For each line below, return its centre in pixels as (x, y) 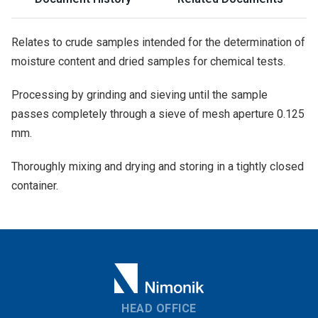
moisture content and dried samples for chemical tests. (148, 61)
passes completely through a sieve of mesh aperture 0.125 (158, 114)
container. (35, 186)
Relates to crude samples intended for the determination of (158, 42)
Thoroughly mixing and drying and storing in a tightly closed (158, 166)
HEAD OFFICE (159, 308)
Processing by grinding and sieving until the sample (139, 95)
